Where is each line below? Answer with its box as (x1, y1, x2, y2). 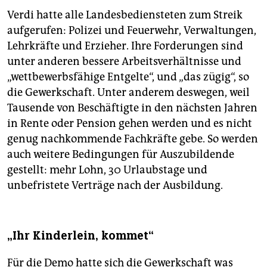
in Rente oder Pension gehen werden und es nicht (7, 116, 252, 130)
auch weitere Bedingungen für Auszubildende (7, 147, 234, 161)
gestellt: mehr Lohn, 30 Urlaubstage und (7, 163, 207, 176)
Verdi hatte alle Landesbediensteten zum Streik (7, 8, 243, 21)
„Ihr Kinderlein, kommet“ (7, 228, 154, 243)
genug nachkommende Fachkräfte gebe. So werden (7, 132, 258, 145)
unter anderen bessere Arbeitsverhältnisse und (7, 54, 241, 68)
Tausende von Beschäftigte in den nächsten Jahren (7, 101, 257, 114)
